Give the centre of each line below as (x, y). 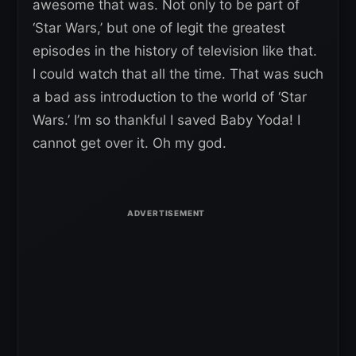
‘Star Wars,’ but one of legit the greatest (159, 27)
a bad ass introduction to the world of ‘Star (170, 97)
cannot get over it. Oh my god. (130, 143)
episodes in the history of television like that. (175, 50)
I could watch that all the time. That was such (178, 74)
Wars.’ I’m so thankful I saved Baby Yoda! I (166, 120)
